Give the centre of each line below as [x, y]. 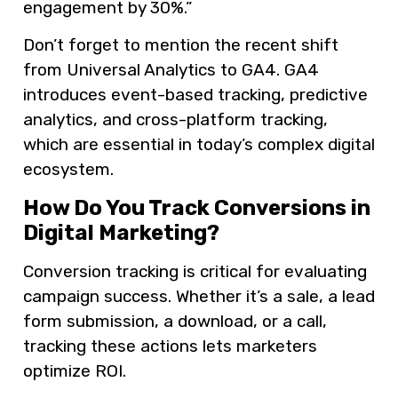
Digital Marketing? [121, 232]
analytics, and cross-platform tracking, [175, 120]
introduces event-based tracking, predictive [195, 95]
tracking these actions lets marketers [170, 346]
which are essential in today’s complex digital [199, 145]
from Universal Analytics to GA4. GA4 [171, 70]
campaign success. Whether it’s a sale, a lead [199, 296]
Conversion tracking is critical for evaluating [195, 271]
